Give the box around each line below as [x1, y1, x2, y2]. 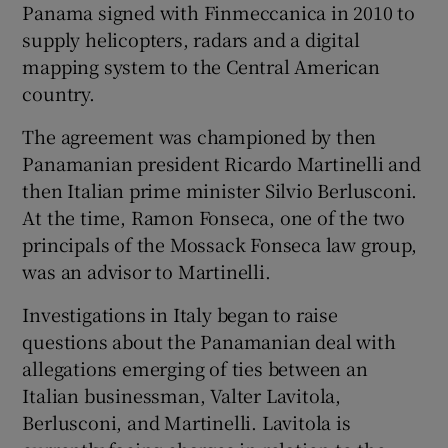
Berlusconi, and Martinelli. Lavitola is [22, 408, 351, 435]
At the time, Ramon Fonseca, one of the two [22, 203, 406, 230]
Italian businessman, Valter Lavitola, [22, 381, 342, 408]
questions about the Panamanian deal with [22, 327, 396, 354]
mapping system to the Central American [22, 52, 380, 79]
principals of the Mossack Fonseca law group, [22, 230, 417, 257]
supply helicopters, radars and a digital [22, 25, 360, 52]
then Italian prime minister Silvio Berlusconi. [22, 176, 418, 203]
